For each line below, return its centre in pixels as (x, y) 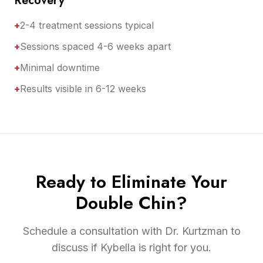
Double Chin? (131, 203)
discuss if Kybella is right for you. (131, 248)
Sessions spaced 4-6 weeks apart (95, 47)
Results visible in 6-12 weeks (83, 89)
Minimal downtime (60, 68)
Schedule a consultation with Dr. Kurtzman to (131, 231)
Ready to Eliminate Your (131, 182)
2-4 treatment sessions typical (87, 26)
